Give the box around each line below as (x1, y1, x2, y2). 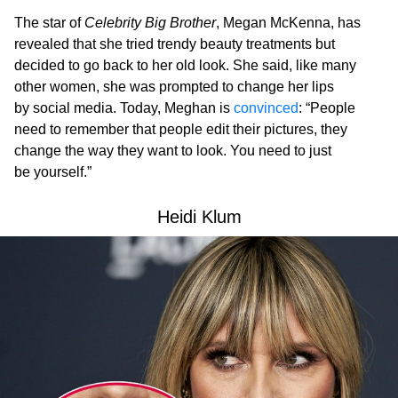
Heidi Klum (156, 207, 242, 227)
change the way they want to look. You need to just (14, 143, 331, 159)
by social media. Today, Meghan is (14, 100, 234, 116)
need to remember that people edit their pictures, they (14, 122, 347, 138)
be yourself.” (14, 164, 92, 180)
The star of (14, 15, 84, 31)
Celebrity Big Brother (84, 15, 216, 31)
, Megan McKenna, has (216, 15, 361, 31)
